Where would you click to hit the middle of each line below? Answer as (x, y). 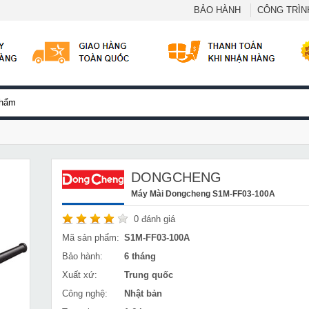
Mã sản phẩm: (91, 238)
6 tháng (140, 256)
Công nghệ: (85, 293)
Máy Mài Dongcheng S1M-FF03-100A (203, 193)
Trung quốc (149, 275)
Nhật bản (143, 293)
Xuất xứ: (80, 275)
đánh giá (157, 219)
